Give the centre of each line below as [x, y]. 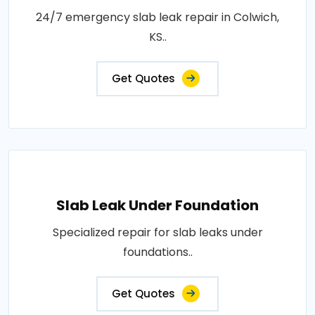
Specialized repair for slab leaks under [157, 232]
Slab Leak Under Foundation [157, 205]
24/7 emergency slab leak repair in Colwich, [157, 17]
